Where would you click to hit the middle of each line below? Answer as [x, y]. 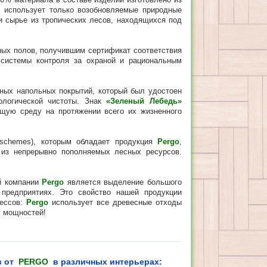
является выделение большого [123, 182]
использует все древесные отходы [115, 202]
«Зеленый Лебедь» [144, 101]
